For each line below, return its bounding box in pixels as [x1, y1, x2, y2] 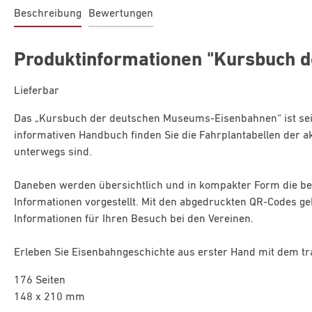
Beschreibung [14, 8, 81, 19]
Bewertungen [88, 8, 153, 19]
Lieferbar [14, 86, 59, 97]
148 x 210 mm [14, 292, 85, 303]
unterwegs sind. [14, 147, 92, 158]
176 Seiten [14, 275, 65, 286]
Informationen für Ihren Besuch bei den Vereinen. [14, 214, 253, 225]
